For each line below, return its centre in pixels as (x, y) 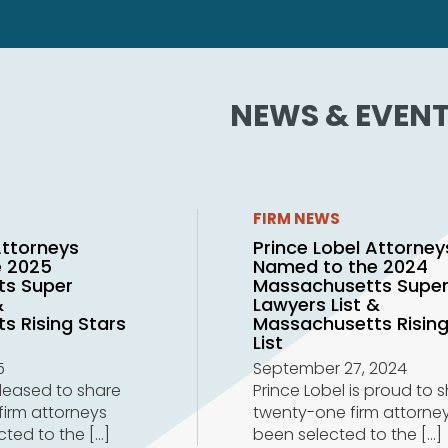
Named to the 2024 (341, 267)
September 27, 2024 (330, 369)
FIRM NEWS (297, 219)
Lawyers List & (317, 305)
